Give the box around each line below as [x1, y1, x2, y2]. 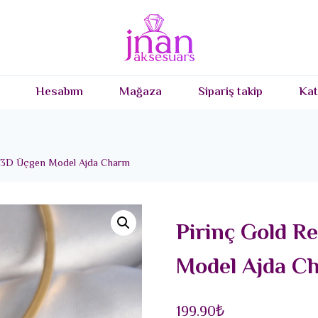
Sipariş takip [198, 83, 263, 102]
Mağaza [119, 83, 162, 102]
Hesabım [35, 83, 83, 102]
